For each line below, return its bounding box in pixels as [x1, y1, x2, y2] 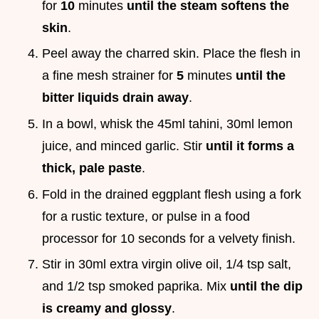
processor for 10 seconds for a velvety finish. [42, 231, 296, 246]
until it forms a [206, 138, 294, 153]
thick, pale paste [42, 160, 142, 175]
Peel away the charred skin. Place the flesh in [42, 46, 300, 61]
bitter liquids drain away [42, 90, 189, 105]
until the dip [230, 279, 303, 294]
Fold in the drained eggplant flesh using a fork [42, 187, 301, 202]
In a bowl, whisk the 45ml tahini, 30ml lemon [42, 116, 293, 131]
